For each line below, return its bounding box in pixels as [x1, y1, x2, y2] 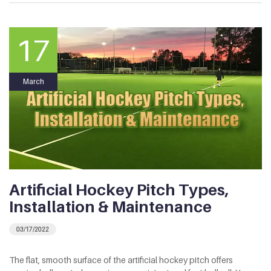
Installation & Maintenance [9, 197, 212, 217]
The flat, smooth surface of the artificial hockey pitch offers [9, 255, 233, 266]
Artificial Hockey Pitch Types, [9, 180, 229, 200]
